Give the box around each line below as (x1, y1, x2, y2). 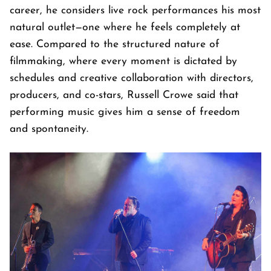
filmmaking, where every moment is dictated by (10, 56, 237, 67)
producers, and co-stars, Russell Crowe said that (10, 90, 238, 101)
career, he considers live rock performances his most (10, 5, 261, 16)
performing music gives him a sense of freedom (10, 107, 240, 118)
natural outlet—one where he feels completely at (10, 22, 240, 33)
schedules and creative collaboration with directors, (10, 73, 253, 84)
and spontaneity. (10, 124, 88, 135)
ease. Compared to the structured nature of (10, 39, 220, 50)
